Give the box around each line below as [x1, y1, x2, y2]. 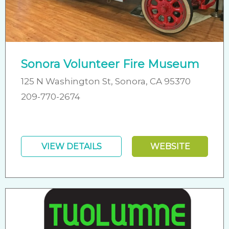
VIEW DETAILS [41, 141, 102, 151]
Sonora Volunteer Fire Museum [21, 57, 199, 71]
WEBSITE [150, 141, 190, 151]
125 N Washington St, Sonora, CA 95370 [21, 76, 191, 86]
